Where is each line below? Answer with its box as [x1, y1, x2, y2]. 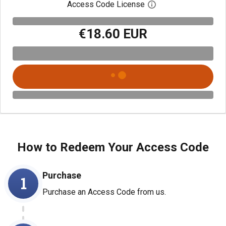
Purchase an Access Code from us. [42, 187, 166, 197]
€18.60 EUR [79, 26, 147, 41]
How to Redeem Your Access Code [17, 140, 209, 154]
